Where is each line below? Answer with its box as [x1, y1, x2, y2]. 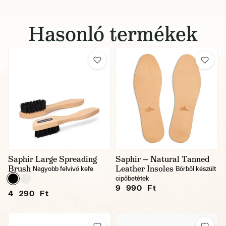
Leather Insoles [116, 163, 174, 174]
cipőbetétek [116, 175, 149, 182]
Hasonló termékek [28, 21, 198, 47]
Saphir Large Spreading [8, 154, 97, 164]
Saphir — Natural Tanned [116, 154, 209, 164]
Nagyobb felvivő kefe [33, 165, 93, 173]
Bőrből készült [176, 165, 216, 173]
